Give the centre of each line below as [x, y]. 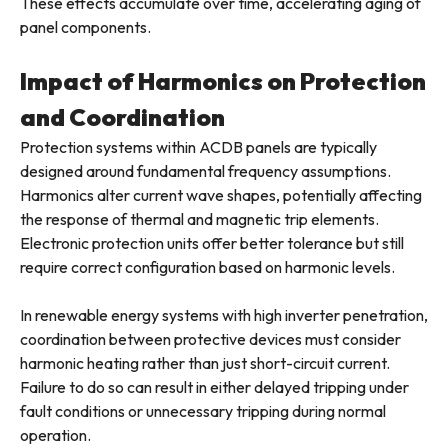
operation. [55, 435]
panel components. [85, 27]
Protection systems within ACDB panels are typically [198, 147]
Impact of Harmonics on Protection [223, 81]
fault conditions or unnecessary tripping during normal [203, 411]
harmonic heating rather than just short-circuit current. [205, 363]
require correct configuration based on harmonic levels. [207, 267]
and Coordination [122, 117]
